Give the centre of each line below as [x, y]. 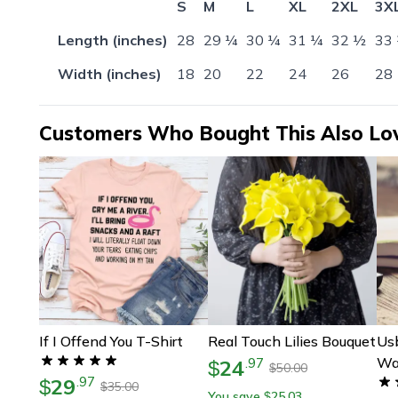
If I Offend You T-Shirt [111, 341]
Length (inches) [113, 40]
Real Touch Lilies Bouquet [291, 341]
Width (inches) [110, 73]
